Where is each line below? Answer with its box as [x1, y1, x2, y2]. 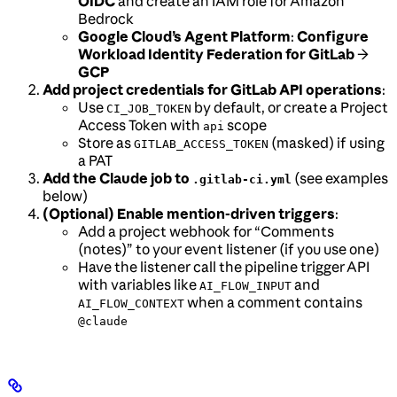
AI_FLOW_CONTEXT [78, 296, 184, 310]
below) [43, 186, 88, 205]
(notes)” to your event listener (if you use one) [78, 239, 379, 258]
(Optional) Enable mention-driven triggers [43, 204, 335, 222]
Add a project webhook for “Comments [78, 222, 334, 240]
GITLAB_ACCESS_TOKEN [134, 136, 269, 151]
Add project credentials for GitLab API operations [43, 80, 382, 98]
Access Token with [78, 115, 203, 134]
